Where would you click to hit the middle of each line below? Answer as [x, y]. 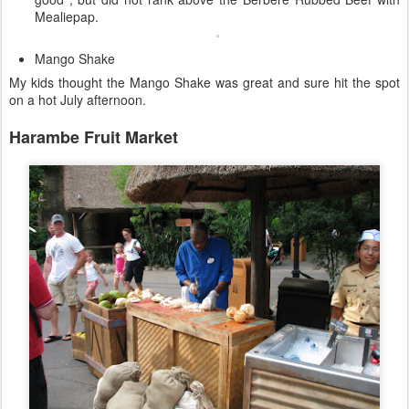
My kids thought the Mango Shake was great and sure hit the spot [204, 82]
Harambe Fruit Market [94, 136]
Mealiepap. [68, 16]
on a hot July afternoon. [78, 99]
